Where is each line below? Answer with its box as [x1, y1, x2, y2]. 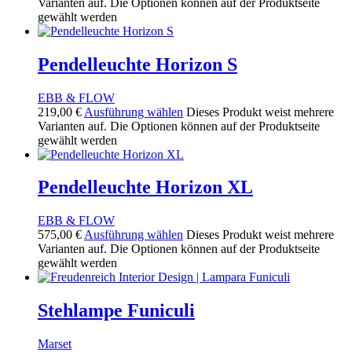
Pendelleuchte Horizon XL [38, 177, 253, 198]
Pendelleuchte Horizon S [38, 53, 237, 75]
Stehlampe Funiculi [38, 300, 195, 321]
